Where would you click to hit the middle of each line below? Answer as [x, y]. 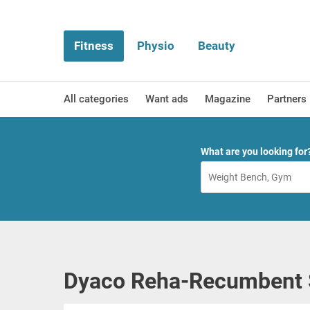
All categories [96, 99]
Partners [287, 99]
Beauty [217, 46]
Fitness [94, 46]
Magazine [228, 99]
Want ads [167, 99]
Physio [156, 46]
